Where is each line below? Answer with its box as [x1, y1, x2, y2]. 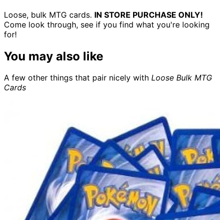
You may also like [4, 49, 103, 63]
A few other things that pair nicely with [4, 73, 149, 83]
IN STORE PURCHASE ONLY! [94, 9, 203, 20]
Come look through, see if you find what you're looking [4, 19, 210, 29]
